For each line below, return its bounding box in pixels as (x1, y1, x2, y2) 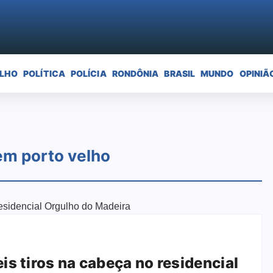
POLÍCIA (70, 68, 107, 79)
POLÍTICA (23, 68, 65, 79)
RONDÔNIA (112, 68, 159, 79)
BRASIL (164, 68, 196, 79)
